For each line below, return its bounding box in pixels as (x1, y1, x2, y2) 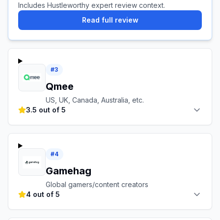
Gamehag (46, 165, 91, 177)
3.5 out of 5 (26, 105, 66, 114)
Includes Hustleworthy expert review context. (18, 1, 165, 10)
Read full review (82, 16, 138, 25)
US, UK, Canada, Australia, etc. (46, 95, 144, 104)
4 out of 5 (26, 190, 60, 199)
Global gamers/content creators (46, 180, 148, 189)
